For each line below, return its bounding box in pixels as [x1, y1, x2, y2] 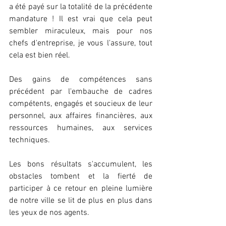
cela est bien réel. [9, 50, 70, 61]
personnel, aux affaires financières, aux [9, 111, 152, 122]
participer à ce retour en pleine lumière [9, 184, 152, 194]
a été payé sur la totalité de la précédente [9, 2, 152, 13]
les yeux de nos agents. [9, 208, 89, 218]
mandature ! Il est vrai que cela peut [9, 14, 152, 25]
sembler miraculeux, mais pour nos [9, 26, 152, 37]
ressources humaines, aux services [9, 123, 152, 134]
